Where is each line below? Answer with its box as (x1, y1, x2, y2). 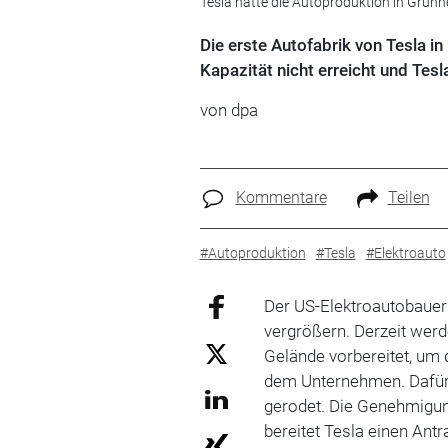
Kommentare (235, 188, 327, 207)
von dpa (199, 100, 258, 120)
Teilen (387, 188, 430, 207)
